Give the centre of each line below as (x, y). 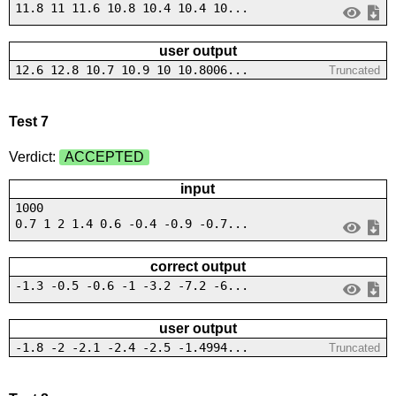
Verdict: (34, 156)
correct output (198, 266)
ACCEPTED (104, 156)
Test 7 (28, 122)
